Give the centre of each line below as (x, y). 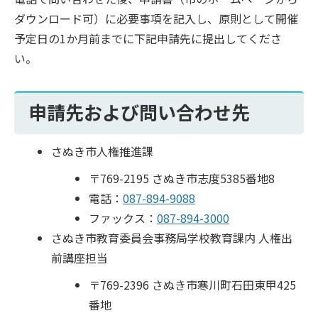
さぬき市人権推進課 (103, 151)
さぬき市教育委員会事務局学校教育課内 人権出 (172, 237)
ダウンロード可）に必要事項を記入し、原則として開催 (156, 18)
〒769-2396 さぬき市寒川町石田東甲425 (192, 284)
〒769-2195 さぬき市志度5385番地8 (181, 178)
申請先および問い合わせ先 (139, 111)
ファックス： (122, 218)
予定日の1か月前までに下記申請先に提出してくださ (148, 38)
